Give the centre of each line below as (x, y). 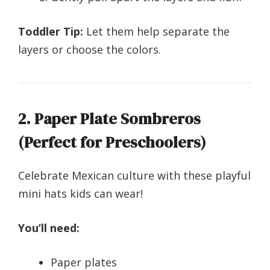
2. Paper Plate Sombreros (109, 119)
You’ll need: (49, 228)
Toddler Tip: (51, 32)
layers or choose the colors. (89, 50)
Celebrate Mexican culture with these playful (134, 176)
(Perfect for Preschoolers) (112, 143)
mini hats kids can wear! (80, 194)
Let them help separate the (156, 32)
